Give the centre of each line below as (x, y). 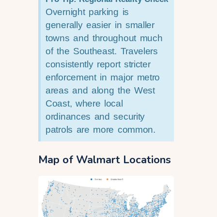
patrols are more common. (101, 129)
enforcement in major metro (103, 77)
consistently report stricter (98, 64)
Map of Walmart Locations (105, 160)
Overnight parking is (87, 12)
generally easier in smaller (100, 25)
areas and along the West (100, 90)
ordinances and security (95, 116)
